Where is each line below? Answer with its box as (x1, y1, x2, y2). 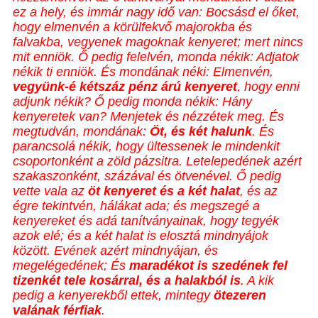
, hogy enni (237, 79, 300, 94)
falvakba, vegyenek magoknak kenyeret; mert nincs (13, 35, 303, 50)
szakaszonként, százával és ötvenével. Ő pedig (13, 169, 281, 184)
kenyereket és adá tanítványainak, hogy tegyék (13, 214, 279, 229)
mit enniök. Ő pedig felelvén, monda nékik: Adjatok (13, 50, 299, 65)
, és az (240, 184, 278, 199)
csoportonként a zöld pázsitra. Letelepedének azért (13, 154, 302, 169)
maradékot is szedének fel (129, 258, 287, 273)
